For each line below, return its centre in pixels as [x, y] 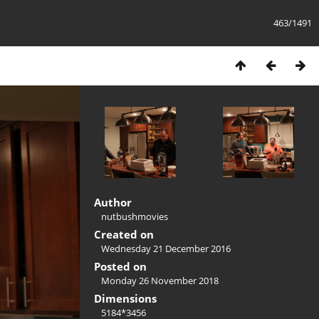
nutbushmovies [135, 216]
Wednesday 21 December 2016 [166, 249]
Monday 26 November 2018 [160, 281]
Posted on [120, 266]
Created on [124, 234]
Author [113, 202]
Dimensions [125, 298]
